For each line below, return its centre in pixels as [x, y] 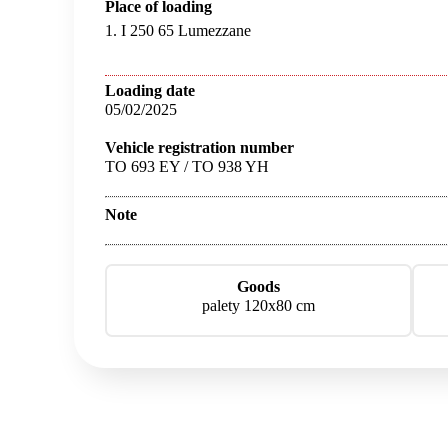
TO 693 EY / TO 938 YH [187, 166]
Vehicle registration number [200, 147]
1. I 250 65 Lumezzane [178, 30]
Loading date [150, 90]
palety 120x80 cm [259, 305]
